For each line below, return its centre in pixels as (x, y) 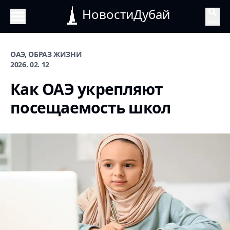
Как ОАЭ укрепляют (87, 89)
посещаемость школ (91, 108)
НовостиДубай (126, 14)
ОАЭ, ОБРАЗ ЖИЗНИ (46, 54)
